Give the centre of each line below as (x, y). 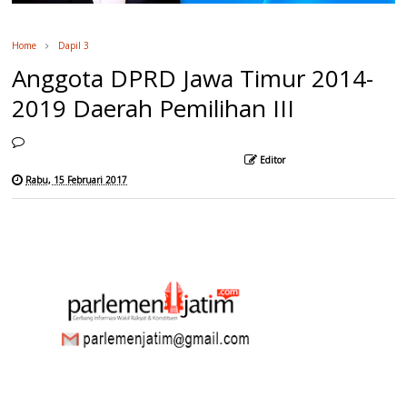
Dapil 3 (74, 45)
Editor (273, 159)
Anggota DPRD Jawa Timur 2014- (193, 78)
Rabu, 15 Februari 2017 (77, 179)
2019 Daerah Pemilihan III (154, 108)
